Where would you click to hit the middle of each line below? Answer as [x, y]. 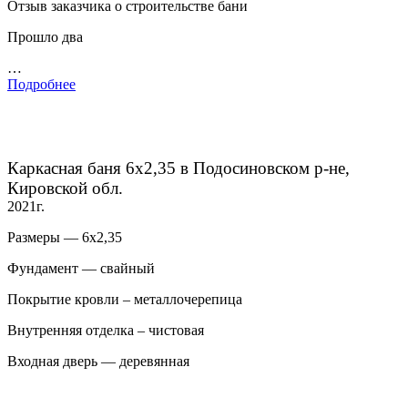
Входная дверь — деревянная [98, 362]
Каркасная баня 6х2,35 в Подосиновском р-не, [178, 168]
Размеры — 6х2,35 [65, 238]
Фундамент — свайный [81, 269]
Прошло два [45, 37]
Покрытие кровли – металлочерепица [125, 300]
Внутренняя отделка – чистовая [106, 331]
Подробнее [41, 85]
